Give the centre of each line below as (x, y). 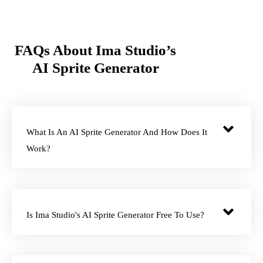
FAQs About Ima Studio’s (96, 50)
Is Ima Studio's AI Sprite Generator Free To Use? (115, 215)
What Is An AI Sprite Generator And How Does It (117, 132)
